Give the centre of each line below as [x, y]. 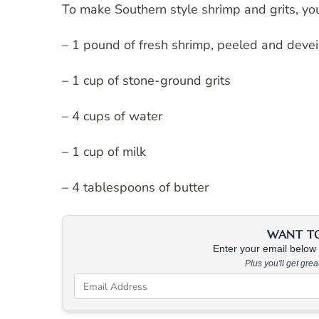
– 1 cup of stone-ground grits [146, 81]
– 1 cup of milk [104, 152]
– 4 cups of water [112, 116]
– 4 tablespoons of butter [135, 188]
